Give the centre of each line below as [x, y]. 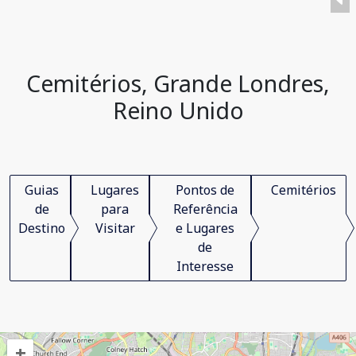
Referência [205, 209]
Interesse [205, 266]
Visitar [115, 228]
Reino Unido [178, 110]
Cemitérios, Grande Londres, [178, 83]
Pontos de [205, 190]
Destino [42, 228]
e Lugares [205, 228]
